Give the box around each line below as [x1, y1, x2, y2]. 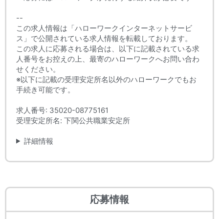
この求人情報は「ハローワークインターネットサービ [16, 23, 192, 33]
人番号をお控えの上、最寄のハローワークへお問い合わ [16, 54, 199, 64]
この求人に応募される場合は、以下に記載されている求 [16, 44, 199, 53]
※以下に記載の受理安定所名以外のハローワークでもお [16, 74, 197, 84]
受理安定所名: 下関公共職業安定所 [16, 115, 130, 125]
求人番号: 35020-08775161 [16, 105, 109, 115]
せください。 [16, 64, 60, 74]
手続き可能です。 [16, 85, 75, 94]
